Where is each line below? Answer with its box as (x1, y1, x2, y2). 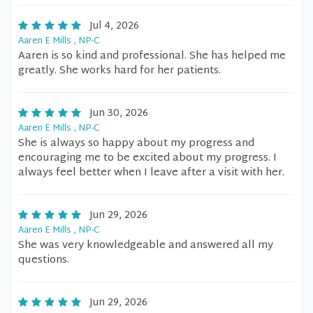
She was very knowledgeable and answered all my (18, 236, 273, 255)
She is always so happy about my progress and (18, 134, 254, 153)
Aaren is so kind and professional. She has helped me (18, 47, 286, 66)
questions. (18, 251, 69, 270)
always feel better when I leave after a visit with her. (18, 163, 284, 182)
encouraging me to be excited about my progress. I (18, 149, 277, 168)
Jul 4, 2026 (89, 17, 139, 35)
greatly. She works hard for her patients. (18, 61, 221, 80)
